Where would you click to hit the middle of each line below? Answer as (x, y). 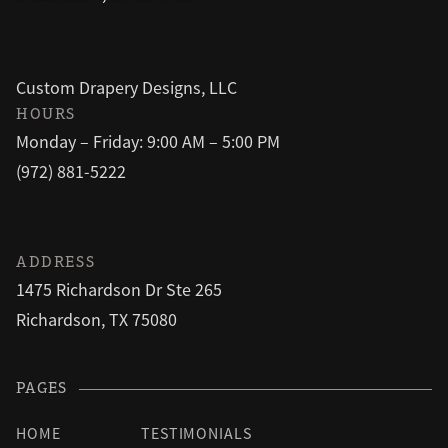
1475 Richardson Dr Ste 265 (119, 290)
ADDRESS (56, 263)
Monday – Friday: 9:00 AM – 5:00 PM (148, 142)
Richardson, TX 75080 (96, 320)
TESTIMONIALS (196, 433)
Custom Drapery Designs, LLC (126, 88)
